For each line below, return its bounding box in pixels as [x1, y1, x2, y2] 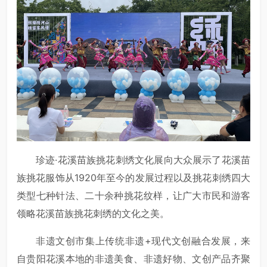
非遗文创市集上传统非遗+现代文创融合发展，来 [36, 235, 250, 247]
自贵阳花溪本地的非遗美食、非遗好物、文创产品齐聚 [17, 253, 250, 265]
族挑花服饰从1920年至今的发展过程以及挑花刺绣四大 [17, 172, 250, 184]
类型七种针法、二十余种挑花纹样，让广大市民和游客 [17, 190, 250, 202]
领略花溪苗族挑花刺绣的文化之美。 [17, 207, 169, 220]
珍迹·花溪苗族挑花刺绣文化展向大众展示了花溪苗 [36, 154, 250, 166]
